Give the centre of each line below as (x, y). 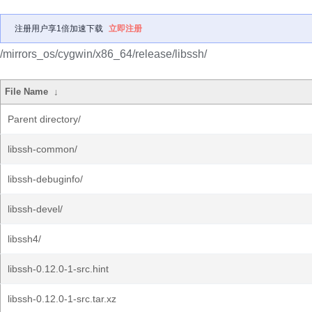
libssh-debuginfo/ (45, 179)
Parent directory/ (44, 119)
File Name (27, 92)
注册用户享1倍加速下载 (59, 29)
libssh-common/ (42, 149)
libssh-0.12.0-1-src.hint (58, 269)
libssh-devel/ (35, 209)
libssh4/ (24, 239)
